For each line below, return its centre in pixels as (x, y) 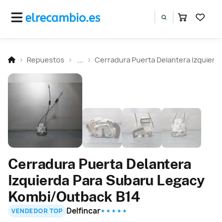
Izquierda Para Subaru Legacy (106, 180)
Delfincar (84, 211)
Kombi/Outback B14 (74, 196)
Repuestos (46, 59)
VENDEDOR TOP (37, 211)
